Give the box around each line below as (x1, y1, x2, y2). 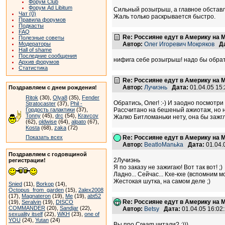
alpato (71, 119, 86, 125)
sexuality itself (9, 211, 43, 217)
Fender (82, 94, 99, 100)
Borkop (36, 181, 54, 187)
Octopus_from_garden (9, 187, 64, 193)
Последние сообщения (19, 53, 77, 59)
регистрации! (9, 157, 46, 163)
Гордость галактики (26, 106, 75, 113)
